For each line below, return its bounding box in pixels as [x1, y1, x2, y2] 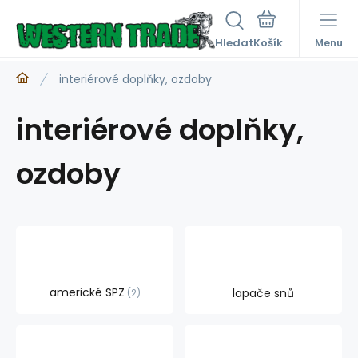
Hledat [215, 35, 253, 50]
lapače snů [233, 285, 294, 301]
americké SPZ [49, 284, 125, 300]
